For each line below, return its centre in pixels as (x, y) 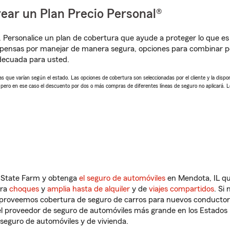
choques (24, 189)
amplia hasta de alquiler (89, 189)
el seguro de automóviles (122, 178)
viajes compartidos (181, 189)
